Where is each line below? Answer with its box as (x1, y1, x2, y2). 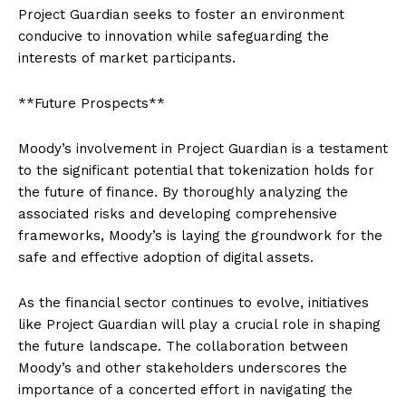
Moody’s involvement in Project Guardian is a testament (18, 140, 388, 157)
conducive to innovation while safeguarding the (18, 27, 329, 44)
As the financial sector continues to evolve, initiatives (18, 294, 369, 311)
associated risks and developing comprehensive (18, 205, 337, 222)
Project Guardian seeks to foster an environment (18, 5, 344, 23)
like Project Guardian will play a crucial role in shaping (18, 315, 381, 333)
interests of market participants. (18, 49, 236, 66)
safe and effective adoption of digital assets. (18, 248, 314, 266)
